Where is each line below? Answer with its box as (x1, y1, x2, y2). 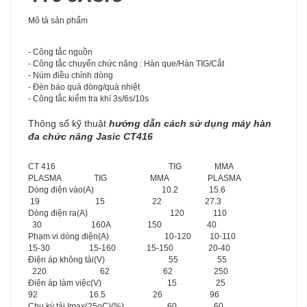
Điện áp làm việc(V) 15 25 (28, 278, 275, 288)
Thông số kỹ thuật (28, 117, 109, 129)
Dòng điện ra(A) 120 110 (28, 208, 272, 218)
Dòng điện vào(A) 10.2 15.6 (28, 184, 267, 195)
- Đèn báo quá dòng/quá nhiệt (28, 82, 140, 92)
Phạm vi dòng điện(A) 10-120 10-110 (28, 231, 269, 241)
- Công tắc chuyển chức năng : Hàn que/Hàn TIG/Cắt (28, 58, 224, 69)
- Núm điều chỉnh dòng (28, 70, 113, 80)
